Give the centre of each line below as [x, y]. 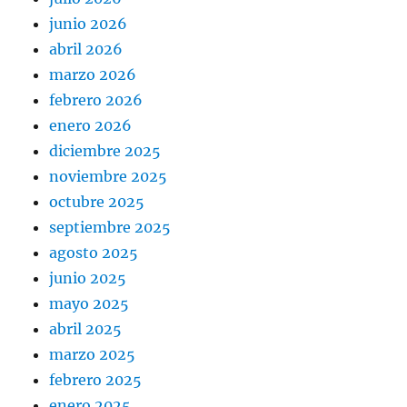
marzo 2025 [93, 354]
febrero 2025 [96, 379]
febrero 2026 [96, 99]
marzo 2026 [93, 74]
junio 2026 [89, 23]
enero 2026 [91, 125]
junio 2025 [88, 278]
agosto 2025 [94, 252]
